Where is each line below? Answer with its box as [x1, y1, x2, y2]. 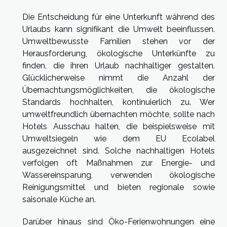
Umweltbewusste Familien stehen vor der [22, 36, 215, 47]
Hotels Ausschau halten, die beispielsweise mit [22, 122, 215, 132]
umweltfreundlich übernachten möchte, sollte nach [22, 109, 215, 120]
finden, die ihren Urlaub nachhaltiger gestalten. [22, 61, 215, 71]
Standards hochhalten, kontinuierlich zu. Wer [22, 97, 215, 107]
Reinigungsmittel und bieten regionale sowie [22, 182, 215, 193]
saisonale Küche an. [22, 195, 96, 205]
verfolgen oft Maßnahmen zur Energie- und [22, 158, 215, 168]
